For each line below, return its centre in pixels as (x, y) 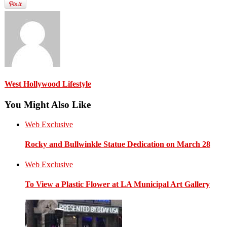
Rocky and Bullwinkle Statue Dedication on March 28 (118, 144)
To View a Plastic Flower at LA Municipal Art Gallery (117, 184)
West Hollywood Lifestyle (48, 84)
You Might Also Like (48, 105)
